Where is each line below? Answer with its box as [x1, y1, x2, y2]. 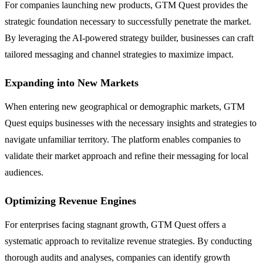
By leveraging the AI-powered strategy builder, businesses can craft [5, 32, 254, 43]
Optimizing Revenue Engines [5, 194, 136, 207]
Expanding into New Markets [5, 76, 139, 89]
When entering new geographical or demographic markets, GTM [5, 101, 245, 112]
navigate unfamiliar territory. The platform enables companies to [5, 134, 241, 144]
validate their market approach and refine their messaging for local [5, 150, 248, 161]
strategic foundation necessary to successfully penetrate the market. [5, 16, 251, 26]
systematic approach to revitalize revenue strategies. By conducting [5, 235, 252, 246]
